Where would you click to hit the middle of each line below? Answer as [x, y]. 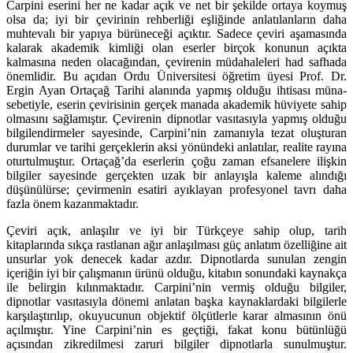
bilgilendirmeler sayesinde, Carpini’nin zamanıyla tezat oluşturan [176, 133]
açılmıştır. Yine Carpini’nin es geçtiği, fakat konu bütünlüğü [176, 330]
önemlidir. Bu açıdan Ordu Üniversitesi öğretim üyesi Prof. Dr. [176, 76]
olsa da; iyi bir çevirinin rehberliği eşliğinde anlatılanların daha [176, 20]
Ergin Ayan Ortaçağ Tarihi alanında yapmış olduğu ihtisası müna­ [176, 91]
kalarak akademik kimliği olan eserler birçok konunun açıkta [176, 48]
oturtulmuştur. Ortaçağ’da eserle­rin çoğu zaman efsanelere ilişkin [176, 162]
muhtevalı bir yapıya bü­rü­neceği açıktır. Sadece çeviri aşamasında [176, 34]
